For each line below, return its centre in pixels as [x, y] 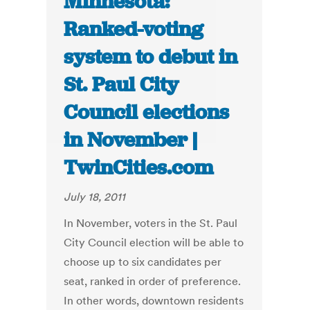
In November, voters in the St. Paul [151, 223]
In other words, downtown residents [154, 301]
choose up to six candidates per [143, 262]
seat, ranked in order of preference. [153, 281]
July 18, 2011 [95, 197]
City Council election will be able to [154, 243]
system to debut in [151, 57]
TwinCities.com [139, 168]
